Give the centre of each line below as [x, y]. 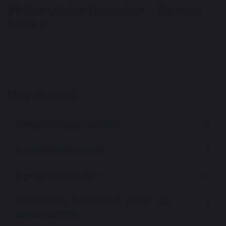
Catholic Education [58, 175]
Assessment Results [61, 150]
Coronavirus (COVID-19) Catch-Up [92, 201]
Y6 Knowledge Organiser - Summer [106, 10]
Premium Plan [46, 214]
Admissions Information [68, 125]
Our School [43, 96]
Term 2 [27, 24]
